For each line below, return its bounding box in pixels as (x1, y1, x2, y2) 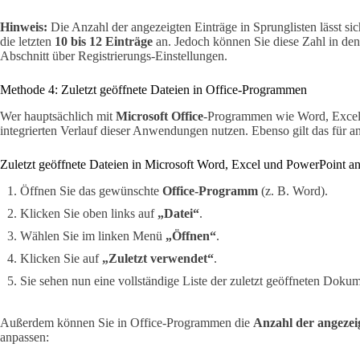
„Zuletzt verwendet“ (102, 251, 214, 265)
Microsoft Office (116, 109, 203, 124)
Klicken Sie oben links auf (20, 206, 157, 220)
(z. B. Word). (258, 183, 328, 198)
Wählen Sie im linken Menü (20, 228, 166, 243)
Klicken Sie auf (20, 251, 102, 265)
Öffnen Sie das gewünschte (20, 183, 162, 198)
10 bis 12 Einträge (55, 35, 153, 49)
